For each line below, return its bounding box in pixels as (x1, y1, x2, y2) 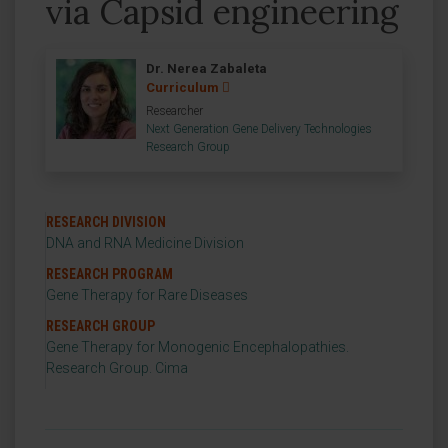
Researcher (146, 104, 203, 118)
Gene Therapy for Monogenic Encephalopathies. (46, 339, 349, 355)
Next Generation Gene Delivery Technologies (146, 122, 372, 136)
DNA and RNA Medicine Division (46, 235, 244, 251)
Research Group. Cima (46, 360, 188, 376)
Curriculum (146, 80, 222, 95)
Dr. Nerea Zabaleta (146, 61, 267, 76)
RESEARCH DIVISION (46, 214, 166, 230)
